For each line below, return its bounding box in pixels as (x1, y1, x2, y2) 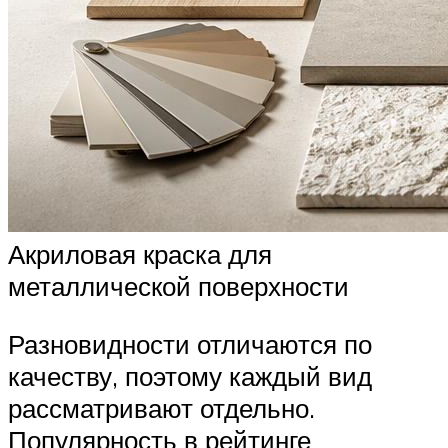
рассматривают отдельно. (8, 391, 315, 424)
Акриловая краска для (8, 238, 272, 271)
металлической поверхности (8, 270, 349, 303)
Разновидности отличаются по (8, 327, 372, 360)
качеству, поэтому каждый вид (8, 359, 372, 392)
